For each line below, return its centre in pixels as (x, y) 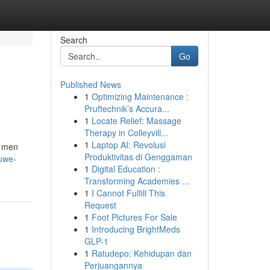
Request (100, 205)
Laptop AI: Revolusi (128, 145)
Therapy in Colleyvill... (126, 133)
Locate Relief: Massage (136, 121)
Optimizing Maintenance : (140, 96)
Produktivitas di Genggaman (138, 157)
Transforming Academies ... (137, 181)
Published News (90, 84)
